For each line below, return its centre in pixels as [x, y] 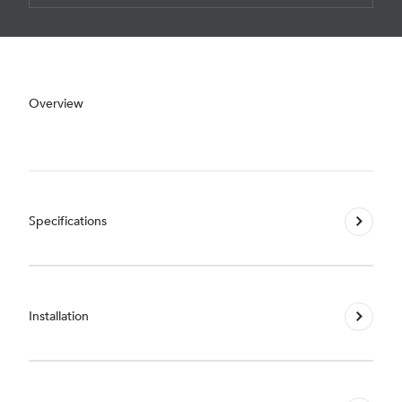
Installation [59, 317]
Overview [56, 103]
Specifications [68, 222]
